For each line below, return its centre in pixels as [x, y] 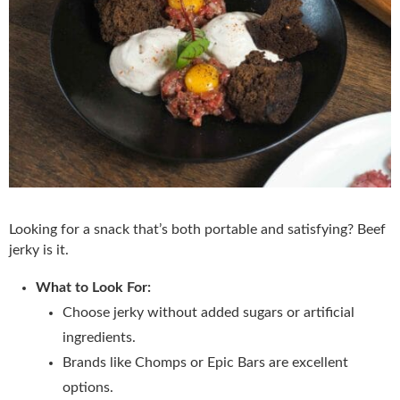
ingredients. [99, 337]
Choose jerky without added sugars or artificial [208, 312]
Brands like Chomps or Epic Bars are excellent [205, 362]
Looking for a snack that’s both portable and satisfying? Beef [197, 229]
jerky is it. [39, 250]
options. [88, 387]
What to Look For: [93, 287]
